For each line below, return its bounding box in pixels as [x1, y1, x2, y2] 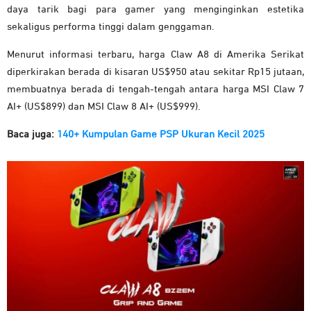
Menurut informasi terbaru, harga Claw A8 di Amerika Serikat [7, 49, 304, 60]
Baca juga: [7, 129, 57, 140]
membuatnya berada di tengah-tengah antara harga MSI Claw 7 [7, 84, 304, 95]
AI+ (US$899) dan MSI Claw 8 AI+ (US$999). [7, 101, 201, 112]
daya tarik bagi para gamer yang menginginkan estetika [7, 4, 304, 15]
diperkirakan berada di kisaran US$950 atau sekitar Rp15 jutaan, [7, 67, 304, 78]
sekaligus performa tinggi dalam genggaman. [7, 22, 215, 33]
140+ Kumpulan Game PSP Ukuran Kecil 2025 [57, 129, 264, 140]
